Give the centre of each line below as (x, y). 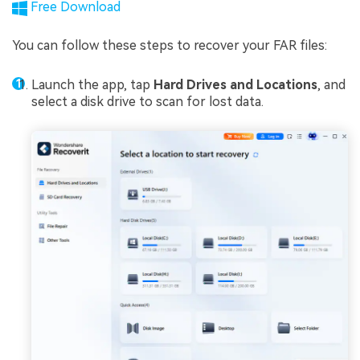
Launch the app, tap (92, 85)
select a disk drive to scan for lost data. (147, 102)
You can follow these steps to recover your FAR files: (170, 46)
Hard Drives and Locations (235, 85)
